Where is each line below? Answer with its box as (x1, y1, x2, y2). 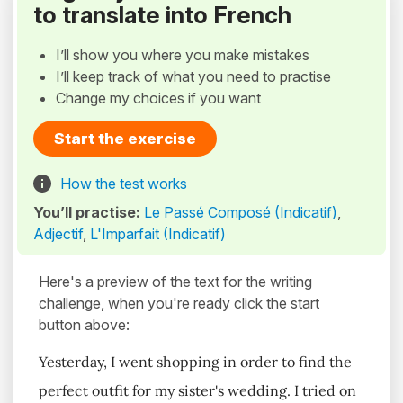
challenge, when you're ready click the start (39, 294, 319, 313)
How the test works (60, 175, 187, 193)
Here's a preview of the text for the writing (39, 273, 312, 291)
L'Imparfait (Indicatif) (90, 225, 226, 244)
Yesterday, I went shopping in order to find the (39, 353, 352, 372)
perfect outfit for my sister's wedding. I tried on (39, 381, 356, 400)
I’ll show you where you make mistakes (56, 46, 309, 65)
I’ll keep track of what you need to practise (56, 67, 331, 86)
